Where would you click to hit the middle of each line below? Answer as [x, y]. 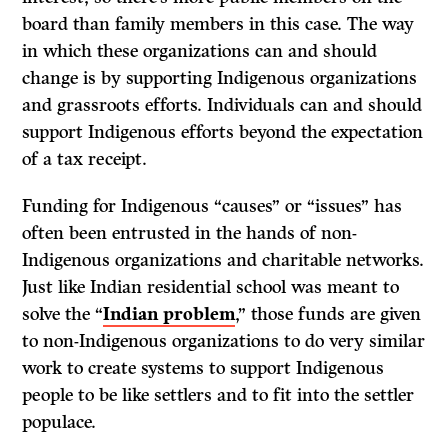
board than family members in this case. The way [218, 23]
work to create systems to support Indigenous [203, 367]
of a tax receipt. [85, 158]
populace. [59, 421]
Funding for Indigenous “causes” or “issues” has [212, 205]
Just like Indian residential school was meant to [211, 286]
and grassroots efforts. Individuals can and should [222, 104]
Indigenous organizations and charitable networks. [223, 259]
